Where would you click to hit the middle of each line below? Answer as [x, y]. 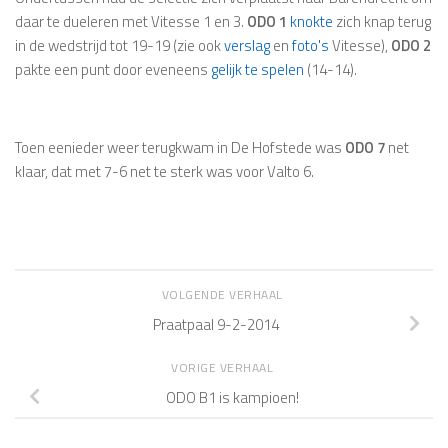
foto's [310, 46]
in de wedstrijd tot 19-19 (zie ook [119, 46]
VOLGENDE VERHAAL [224, 295]
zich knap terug [383, 22]
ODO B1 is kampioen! [232, 397]
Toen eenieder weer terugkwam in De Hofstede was [180, 148]
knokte [313, 22]
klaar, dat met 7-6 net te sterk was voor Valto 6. [164, 172]
